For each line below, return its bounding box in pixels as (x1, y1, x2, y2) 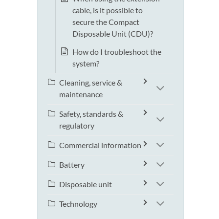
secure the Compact (72, 17, 139, 27)
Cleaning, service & (59, 78, 122, 88)
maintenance (59, 89, 103, 99)
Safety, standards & (59, 109, 123, 119)
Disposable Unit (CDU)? (72, 29, 153, 39)
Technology (59, 199, 97, 209)
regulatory (59, 121, 94, 131)
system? (72, 59, 99, 68)
